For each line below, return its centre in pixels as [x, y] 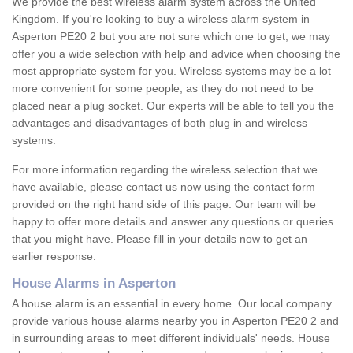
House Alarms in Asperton [94, 284]
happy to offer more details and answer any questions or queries [173, 222]
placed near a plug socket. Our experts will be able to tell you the [173, 106]
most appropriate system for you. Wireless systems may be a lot [171, 71]
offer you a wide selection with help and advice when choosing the [176, 54]
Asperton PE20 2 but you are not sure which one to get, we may [171, 37]
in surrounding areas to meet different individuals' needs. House [171, 338]
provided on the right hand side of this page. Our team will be [164, 204]
